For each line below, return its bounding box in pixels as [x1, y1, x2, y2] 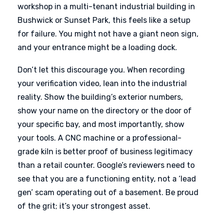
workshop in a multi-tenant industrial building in [18, 2, 195, 11]
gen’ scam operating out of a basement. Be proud [18, 188, 199, 197]
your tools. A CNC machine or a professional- [18, 133, 182, 143]
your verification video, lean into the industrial [18, 79, 187, 88]
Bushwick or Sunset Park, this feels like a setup [18, 16, 190, 25]
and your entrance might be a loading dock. [18, 43, 177, 52]
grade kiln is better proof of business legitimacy [18, 147, 193, 156]
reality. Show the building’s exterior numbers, [18, 92, 183, 102]
